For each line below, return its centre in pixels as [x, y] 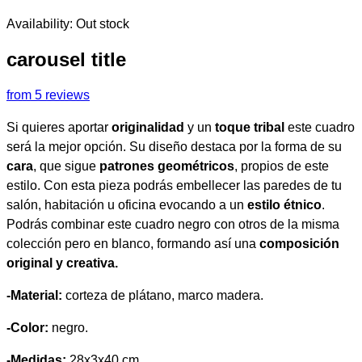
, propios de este [282, 166]
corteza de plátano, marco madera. [163, 295]
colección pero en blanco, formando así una [131, 243]
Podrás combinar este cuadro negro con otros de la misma [173, 224]
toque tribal [250, 127]
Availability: [41, 24]
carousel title [66, 59]
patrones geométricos [167, 166]
